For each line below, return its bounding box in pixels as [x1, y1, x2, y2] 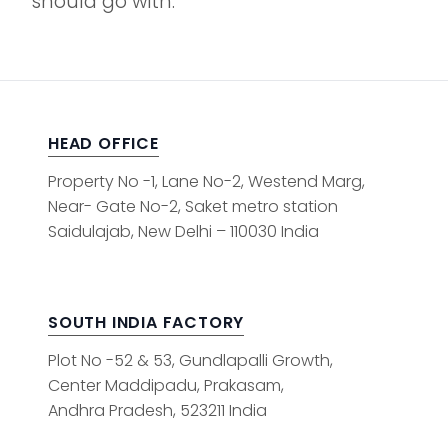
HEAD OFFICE [48, 132, 159, 156]
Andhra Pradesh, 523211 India [48, 399, 267, 423]
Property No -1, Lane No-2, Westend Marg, [48, 170, 365, 194]
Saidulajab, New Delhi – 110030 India [48, 220, 319, 244]
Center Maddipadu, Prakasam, [48, 374, 284, 398]
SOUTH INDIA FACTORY [48, 311, 245, 335]
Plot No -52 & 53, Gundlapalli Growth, [48, 349, 333, 373]
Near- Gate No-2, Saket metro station [48, 195, 338, 219]
